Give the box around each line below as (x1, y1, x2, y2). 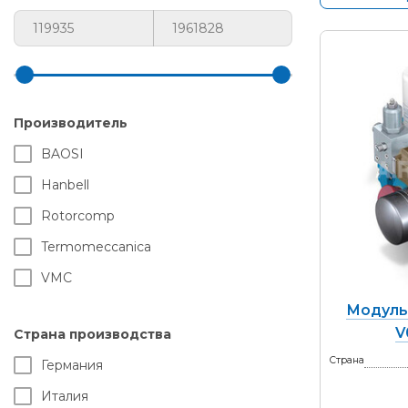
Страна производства (14, 326, 171, 342)
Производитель (14, 115, 127, 131)
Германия (41, 357, 103, 373)
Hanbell (41, 177, 89, 193)
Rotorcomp (41, 208, 115, 224)
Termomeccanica (41, 239, 151, 255)
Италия (41, 388, 88, 404)
